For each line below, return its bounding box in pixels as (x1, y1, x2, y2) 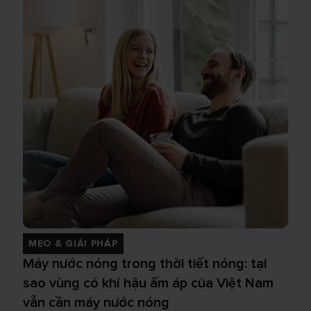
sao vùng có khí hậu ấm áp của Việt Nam (23, 275, 274, 292)
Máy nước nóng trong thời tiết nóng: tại (23, 255, 267, 272)
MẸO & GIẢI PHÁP (28, 237, 118, 249)
